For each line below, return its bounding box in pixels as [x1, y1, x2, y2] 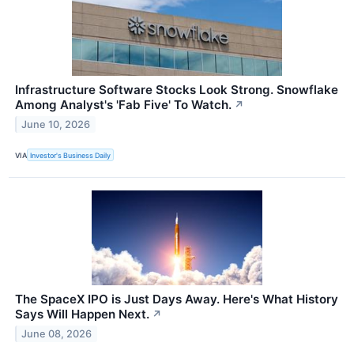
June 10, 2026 [21, 118, 91, 130]
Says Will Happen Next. [15, 307, 149, 322]
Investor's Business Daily [30, 150, 111, 160]
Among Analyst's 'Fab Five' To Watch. [15, 96, 232, 112]
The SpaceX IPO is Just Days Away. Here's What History [15, 292, 338, 307]
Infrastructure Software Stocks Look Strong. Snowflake [15, 81, 338, 97]
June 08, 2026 [21, 327, 92, 340]
